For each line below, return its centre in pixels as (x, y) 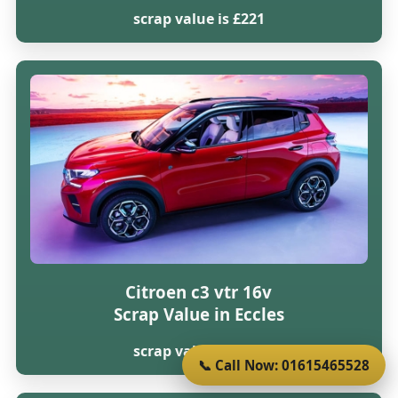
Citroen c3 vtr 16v (199, 291)
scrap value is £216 (199, 351)
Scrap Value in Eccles (199, 314)
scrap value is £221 (199, 19)
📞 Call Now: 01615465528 (284, 365)
